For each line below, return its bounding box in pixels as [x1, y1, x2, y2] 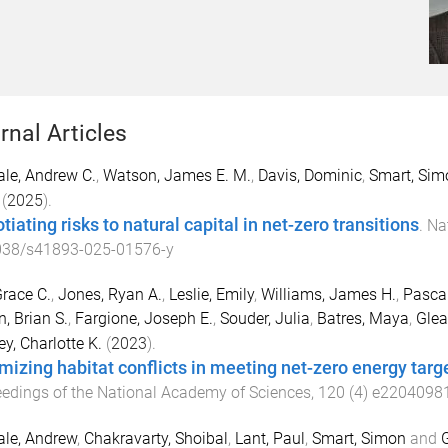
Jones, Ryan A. [57, 284, 162, 304]
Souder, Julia [219, 308, 310, 328]
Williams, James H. [260, 284, 396, 304]
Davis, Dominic [257, 166, 362, 185]
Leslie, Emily [168, 284, 254, 304]
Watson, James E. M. [102, 166, 251, 185]
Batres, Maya [316, 308, 409, 328]
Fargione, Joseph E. [74, 308, 213, 328]
